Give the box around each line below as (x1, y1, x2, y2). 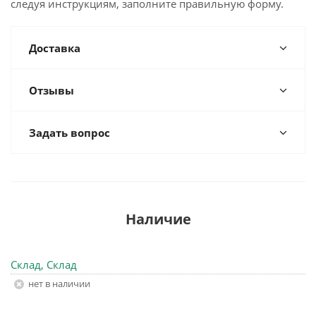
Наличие (125, 209, 191, 229)
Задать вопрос (29, 126, 110, 140)
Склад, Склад (11, 257, 77, 272)
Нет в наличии (34, 277, 90, 290)
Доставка (29, 41, 80, 55)
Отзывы (29, 83, 74, 97)
